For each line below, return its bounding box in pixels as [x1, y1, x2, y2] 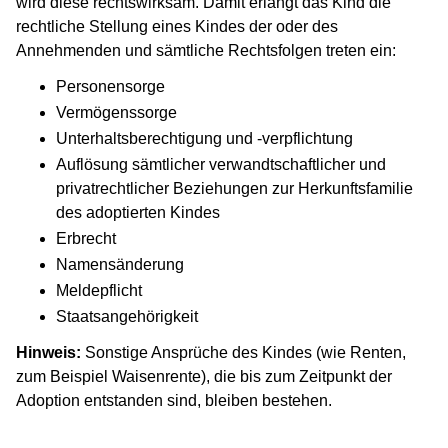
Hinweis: [16, 344, 81, 362]
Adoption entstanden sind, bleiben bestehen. [16, 392, 332, 410]
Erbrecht [56, 230, 116, 248]
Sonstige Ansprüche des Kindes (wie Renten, [81, 344, 406, 362]
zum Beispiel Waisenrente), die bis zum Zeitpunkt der [16, 368, 392, 386]
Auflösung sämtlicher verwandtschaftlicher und [56, 156, 386, 174]
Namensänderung [56, 256, 184, 274]
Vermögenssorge [56, 104, 177, 122]
